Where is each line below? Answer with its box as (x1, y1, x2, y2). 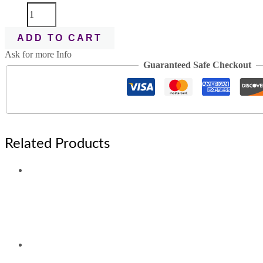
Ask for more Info (5, 49, 72, 60)
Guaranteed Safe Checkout (143, 60, 252, 70)
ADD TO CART (17, 33, 102, 43)
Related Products (5, 137, 110, 151)
